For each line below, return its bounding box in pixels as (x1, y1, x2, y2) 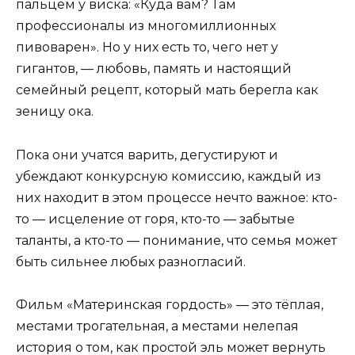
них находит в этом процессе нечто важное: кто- (16, 189, 338, 205)
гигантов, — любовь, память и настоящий (16, 61, 292, 77)
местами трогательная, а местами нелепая (16, 318, 299, 334)
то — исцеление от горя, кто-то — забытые (16, 211, 295, 227)
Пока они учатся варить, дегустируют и (16, 147, 278, 162)
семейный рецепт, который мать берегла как (16, 82, 319, 98)
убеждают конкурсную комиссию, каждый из (16, 168, 321, 184)
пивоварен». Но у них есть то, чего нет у (16, 40, 278, 55)
